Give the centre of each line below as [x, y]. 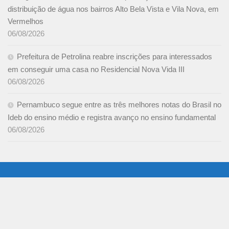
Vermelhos [26, 21]
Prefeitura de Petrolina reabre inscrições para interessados [114, 56]
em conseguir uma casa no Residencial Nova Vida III [96, 69]
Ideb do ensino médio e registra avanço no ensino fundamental [112, 117]
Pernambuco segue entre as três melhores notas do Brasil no [119, 104]
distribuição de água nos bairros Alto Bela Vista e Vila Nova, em [113, 9]
